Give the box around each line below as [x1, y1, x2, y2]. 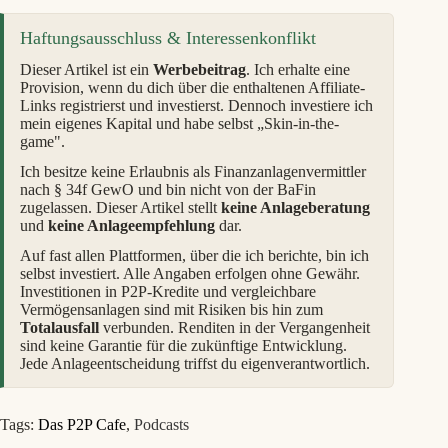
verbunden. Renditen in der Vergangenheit [99, 319, 370, 337]
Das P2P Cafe [38, 416, 126, 434]
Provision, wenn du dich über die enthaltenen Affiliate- [20, 79, 365, 97]
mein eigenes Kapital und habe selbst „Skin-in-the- [20, 115, 339, 133]
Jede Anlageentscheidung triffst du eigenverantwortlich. [20, 355, 370, 373]
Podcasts [134, 416, 189, 434]
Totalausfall [20, 319, 99, 337]
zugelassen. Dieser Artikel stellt [20, 199, 221, 217]
